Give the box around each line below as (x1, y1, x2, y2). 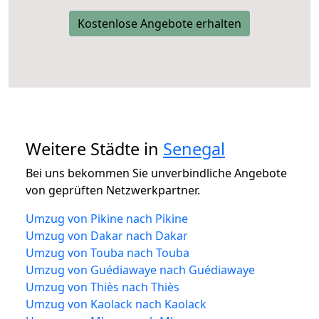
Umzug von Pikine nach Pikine (26, 210, 188, 226)
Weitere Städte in (26, 137, 163, 160)
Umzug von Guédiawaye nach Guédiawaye (26, 261, 255, 278)
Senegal (163, 137, 225, 160)
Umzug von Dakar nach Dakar (26, 227, 188, 244)
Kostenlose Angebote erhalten (78, 15, 241, 31)
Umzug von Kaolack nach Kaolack (26, 296, 206, 312)
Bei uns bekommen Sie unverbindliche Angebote (26, 164, 287, 181)
